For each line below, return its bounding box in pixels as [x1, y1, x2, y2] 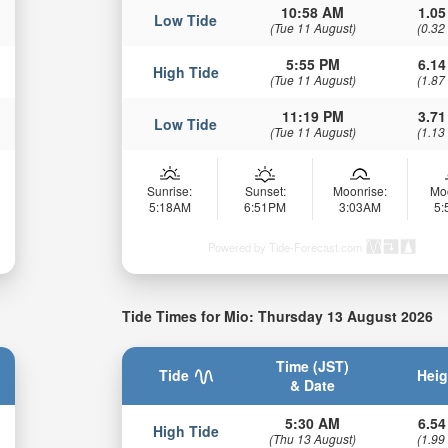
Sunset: [244, 182, 286, 200]
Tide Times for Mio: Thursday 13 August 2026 [122, 306, 434, 327]
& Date [290, 374, 336, 395]
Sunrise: [147, 182, 193, 200]
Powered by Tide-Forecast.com [208, 239, 363, 256]
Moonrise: [333, 182, 388, 200]
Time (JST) [276, 355, 350, 376]
